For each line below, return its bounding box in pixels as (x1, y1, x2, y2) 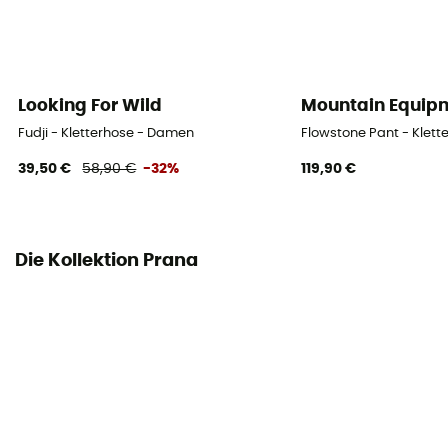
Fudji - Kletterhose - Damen (18, 127, 195, 141)
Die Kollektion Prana (15, 251, 198, 270)
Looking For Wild (18, 96, 163, 114)
